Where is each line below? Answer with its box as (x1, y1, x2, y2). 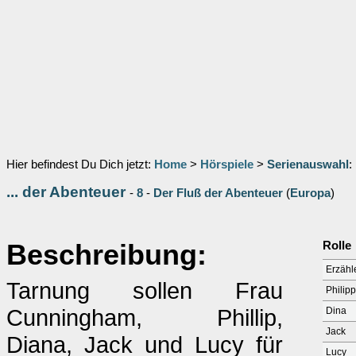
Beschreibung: (6, 239, 207, 271)
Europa (290, 187, 331, 199)
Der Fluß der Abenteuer (153, 187, 283, 199)
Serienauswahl (267, 158, 349, 171)
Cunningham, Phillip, (6, 304, 283, 331)
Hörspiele (200, 158, 253, 171)
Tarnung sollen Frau (6, 277, 283, 304)
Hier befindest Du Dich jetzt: (6, 158, 154, 171)
